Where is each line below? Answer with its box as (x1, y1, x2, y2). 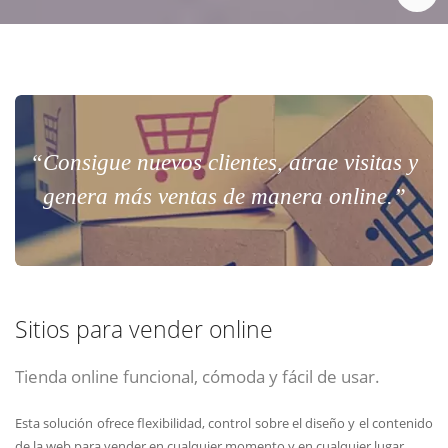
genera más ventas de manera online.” (42, 184, 406, 210)
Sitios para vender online (15, 314, 273, 346)
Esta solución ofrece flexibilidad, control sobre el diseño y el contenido (15, 413, 433, 432)
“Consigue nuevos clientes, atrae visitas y (30, 150, 418, 176)
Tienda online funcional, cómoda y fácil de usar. (15, 364, 380, 389)
